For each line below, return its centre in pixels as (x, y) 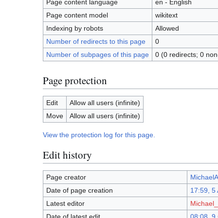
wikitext (166, 15)
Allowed (167, 28)
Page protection (75, 80)
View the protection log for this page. (99, 135)
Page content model (77, 15)
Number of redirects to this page (96, 42)
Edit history (67, 154)
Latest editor (65, 204)
